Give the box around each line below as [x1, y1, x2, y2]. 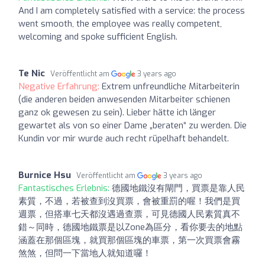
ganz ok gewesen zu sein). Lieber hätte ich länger [18, 106, 216, 118]
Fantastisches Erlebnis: [18, 182, 112, 194]
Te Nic [18, 67, 45, 79]
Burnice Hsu [18, 169, 71, 181]
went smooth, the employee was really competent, [18, 17, 222, 30]
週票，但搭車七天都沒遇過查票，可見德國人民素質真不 [18, 208, 240, 220]
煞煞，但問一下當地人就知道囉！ [18, 247, 151, 259]
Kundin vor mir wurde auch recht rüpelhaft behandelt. [18, 132, 229, 144]
